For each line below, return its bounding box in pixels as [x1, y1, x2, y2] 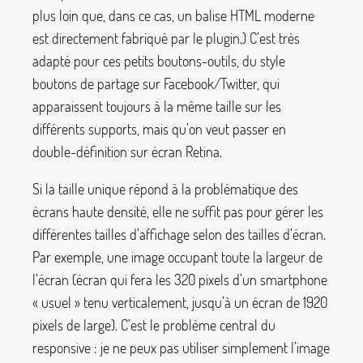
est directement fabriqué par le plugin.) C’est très [32, 28, 300, 47]
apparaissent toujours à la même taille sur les [32, 96, 281, 115]
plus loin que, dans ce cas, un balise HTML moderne [32, 6, 314, 24]
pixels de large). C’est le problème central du [32, 315, 275, 334]
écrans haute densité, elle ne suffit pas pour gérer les [32, 202, 323, 220]
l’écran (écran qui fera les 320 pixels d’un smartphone [32, 270, 327, 288]
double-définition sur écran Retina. [32, 142, 222, 160]
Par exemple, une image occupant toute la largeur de [32, 247, 322, 266]
